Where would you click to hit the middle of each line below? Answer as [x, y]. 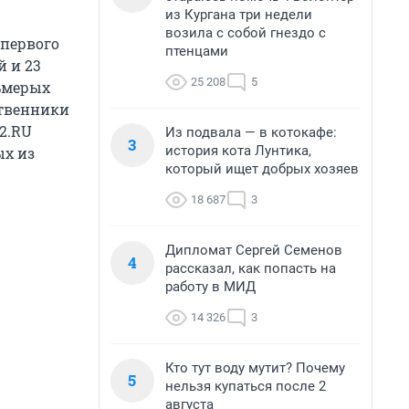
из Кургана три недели [239, 15]
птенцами [197, 51]
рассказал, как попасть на [251, 268]
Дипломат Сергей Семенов [254, 250]
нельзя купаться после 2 [246, 386]
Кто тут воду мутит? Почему [255, 368]
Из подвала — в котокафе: [251, 132]
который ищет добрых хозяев [262, 169]
